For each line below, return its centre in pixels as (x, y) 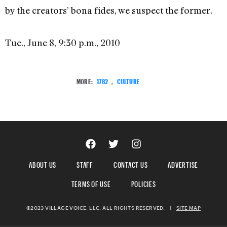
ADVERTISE (183, 164)
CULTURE (128, 81)
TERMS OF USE (91, 183)
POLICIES (143, 183)
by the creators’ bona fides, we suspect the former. (109, 10)
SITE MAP (188, 208)
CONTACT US (130, 164)
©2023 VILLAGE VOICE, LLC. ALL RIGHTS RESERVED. (98, 208)
